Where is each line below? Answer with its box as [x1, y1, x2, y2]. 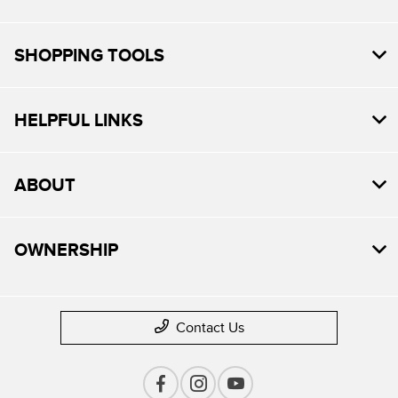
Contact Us [175, 319, 244, 336]
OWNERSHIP [14, 239, 118, 259]
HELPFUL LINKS [14, 109, 143, 130]
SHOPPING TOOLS [14, 44, 164, 65]
